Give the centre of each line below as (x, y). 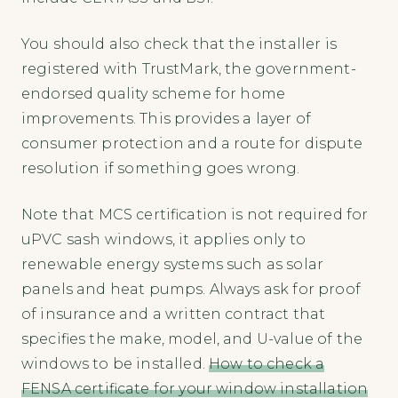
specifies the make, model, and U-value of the (192, 339)
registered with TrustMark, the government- (189, 69)
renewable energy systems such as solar (173, 265)
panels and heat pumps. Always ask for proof (191, 290)
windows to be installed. (115, 364)
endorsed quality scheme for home (154, 94)
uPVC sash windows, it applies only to (163, 240)
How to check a (267, 364)
